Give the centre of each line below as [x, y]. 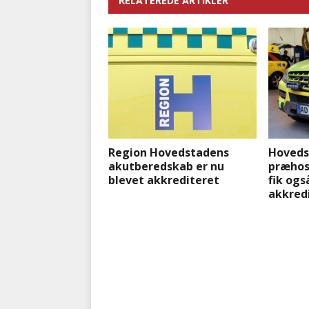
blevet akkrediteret [164, 180]
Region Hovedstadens [169, 153]
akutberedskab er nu [166, 167]
